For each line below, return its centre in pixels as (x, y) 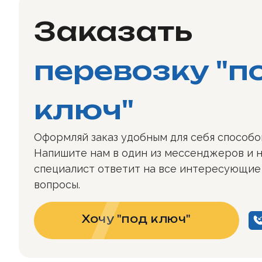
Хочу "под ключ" (137, 218)
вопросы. (57, 184)
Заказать (113, 31)
